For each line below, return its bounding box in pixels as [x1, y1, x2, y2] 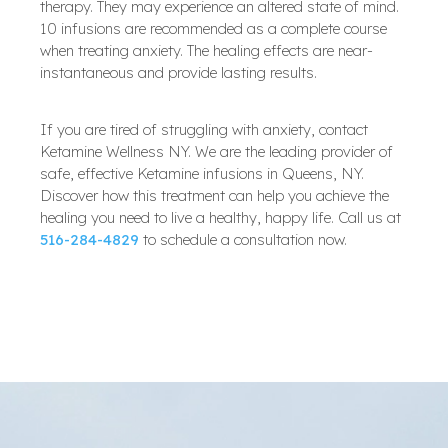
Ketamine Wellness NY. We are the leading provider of [40, 141, 393, 161]
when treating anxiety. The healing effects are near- [40, 41, 373, 61]
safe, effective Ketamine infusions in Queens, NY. [40, 163, 364, 183]
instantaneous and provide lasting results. [40, 63, 317, 83]
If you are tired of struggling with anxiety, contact [40, 119, 368, 139]
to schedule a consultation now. [139, 229, 347, 249]
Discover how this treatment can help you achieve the [40, 185, 389, 205]
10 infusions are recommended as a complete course [40, 19, 387, 39]
